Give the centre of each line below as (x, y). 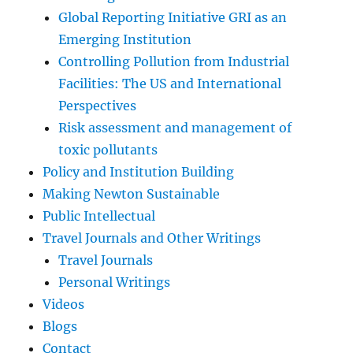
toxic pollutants (108, 150)
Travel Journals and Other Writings (152, 238)
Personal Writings (115, 282)
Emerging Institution (125, 40)
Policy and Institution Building (139, 172)
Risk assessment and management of (175, 128)
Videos (64, 305)
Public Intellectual (99, 216)
